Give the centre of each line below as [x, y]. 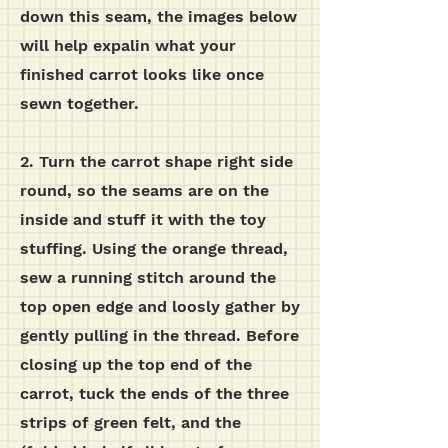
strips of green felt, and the [130, 422]
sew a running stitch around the [148, 277]
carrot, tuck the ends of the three [154, 393]
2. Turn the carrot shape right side [156, 161]
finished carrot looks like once [142, 74]
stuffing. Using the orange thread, [154, 248]
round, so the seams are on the [144, 190]
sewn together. [79, 103]
